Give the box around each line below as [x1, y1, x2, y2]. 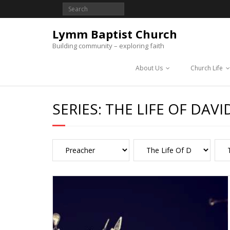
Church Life [190, 64, 223, 72]
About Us [136, 64, 163, 72]
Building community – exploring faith [52, 41, 164, 50]
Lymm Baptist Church [52, 26, 177, 42]
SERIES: [52, 99, 105, 119]
